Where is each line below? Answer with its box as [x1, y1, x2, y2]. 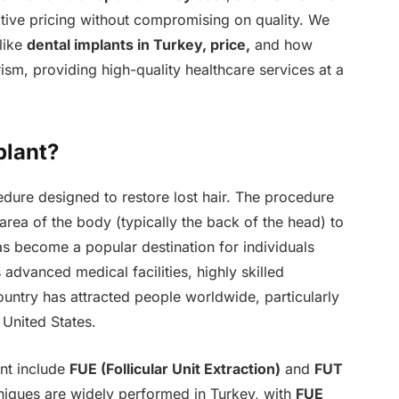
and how [249, 36, 313, 54]
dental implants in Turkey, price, [26, 36, 250, 54]
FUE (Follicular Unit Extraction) [69, 359, 281, 378]
